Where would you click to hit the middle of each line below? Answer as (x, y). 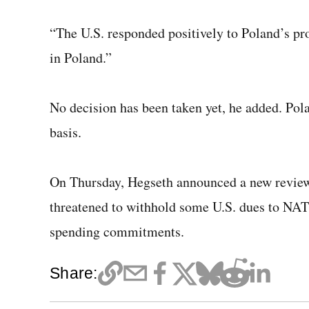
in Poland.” (81, 58)
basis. (66, 132)
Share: (74, 273)
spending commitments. (117, 231)
